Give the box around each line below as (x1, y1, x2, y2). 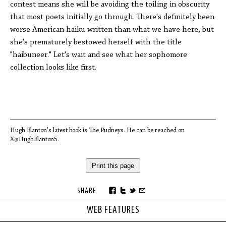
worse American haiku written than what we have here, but (10, 26, 214, 34)
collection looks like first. (10, 64, 96, 72)
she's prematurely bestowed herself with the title (10, 38, 182, 46)
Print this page (92, 162, 134, 169)
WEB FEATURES (86, 205, 140, 215)
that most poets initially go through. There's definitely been (10, 13, 214, 21)
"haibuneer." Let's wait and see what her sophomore (10, 51, 187, 59)
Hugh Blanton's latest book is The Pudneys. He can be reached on (10, 127, 185, 134)
